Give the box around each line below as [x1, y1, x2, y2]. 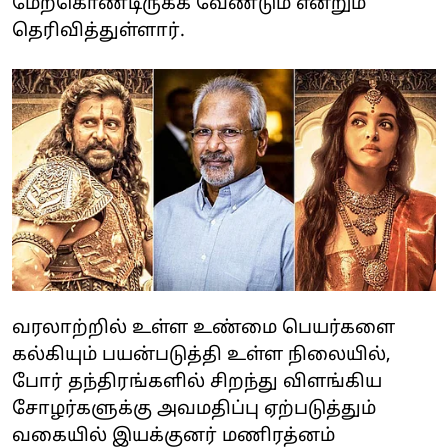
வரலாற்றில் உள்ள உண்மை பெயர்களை [12, 317, 395, 341]
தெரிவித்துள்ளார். [12, 20, 185, 44]
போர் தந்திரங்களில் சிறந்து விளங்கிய [12, 371, 382, 395]
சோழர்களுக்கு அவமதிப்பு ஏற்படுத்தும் [12, 398, 376, 422]
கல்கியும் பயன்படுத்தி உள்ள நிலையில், [12, 344, 391, 368]
